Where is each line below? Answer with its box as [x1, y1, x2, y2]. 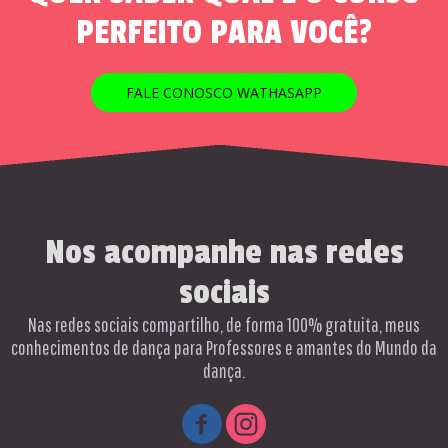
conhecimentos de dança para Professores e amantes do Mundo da [11, 336, 437, 359]
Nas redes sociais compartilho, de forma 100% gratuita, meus [28, 313, 420, 336]
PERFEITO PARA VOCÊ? [76, 13, 372, 53]
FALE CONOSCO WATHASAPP [126, 83, 322, 102]
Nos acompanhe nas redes [44, 233, 404, 273]
